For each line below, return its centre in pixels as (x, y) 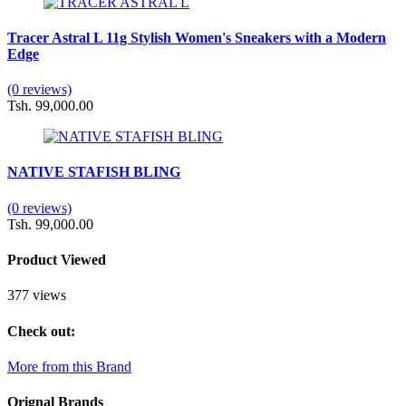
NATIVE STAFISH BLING (94, 172)
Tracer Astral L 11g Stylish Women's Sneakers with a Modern (197, 37)
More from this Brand (69, 366)
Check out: (41, 331)
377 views (37, 295)
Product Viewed (57, 260)
